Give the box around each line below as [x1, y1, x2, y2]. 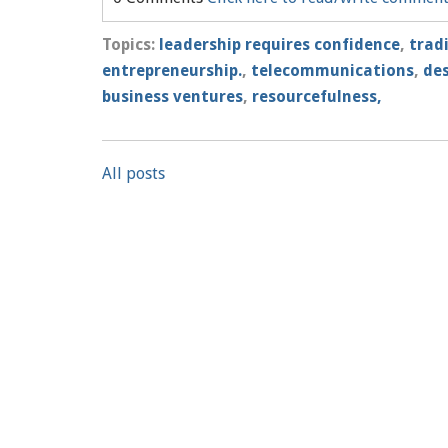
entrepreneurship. [102, 61, 242, 80]
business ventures [102, 87, 243, 106]
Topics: [102, 35, 159, 54]
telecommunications [251, 61, 414, 80]
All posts [102, 164, 165, 183]
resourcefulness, [252, 87, 382, 106]
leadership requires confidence [159, 35, 400, 54]
